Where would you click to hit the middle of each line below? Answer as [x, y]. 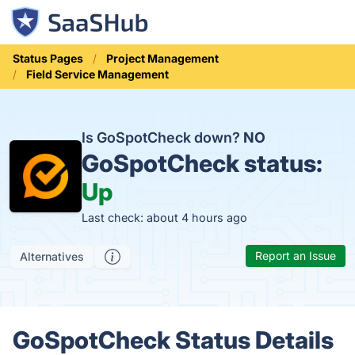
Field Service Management [97, 74]
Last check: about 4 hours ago [165, 218]
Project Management [162, 58]
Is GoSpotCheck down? [163, 137]
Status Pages [48, 58]
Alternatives [52, 256]
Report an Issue [296, 256]
